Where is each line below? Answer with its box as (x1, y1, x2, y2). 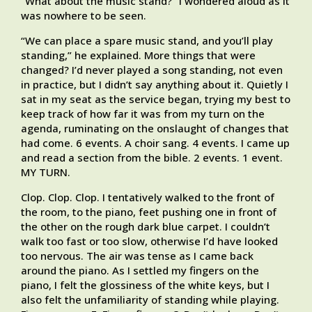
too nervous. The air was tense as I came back (21, 249, 253, 263)
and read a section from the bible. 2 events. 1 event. (21, 150, 283, 165)
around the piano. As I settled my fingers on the (21, 263, 259, 278)
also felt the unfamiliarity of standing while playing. (21, 292, 279, 307)
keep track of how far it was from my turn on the (21, 107, 265, 121)
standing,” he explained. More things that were (21, 48, 256, 63)
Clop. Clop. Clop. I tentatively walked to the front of (21, 190, 274, 205)
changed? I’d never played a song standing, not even (21, 63, 283, 77)
